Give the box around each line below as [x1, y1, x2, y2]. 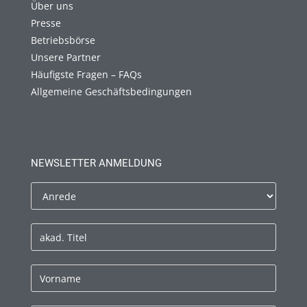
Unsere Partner [31, 51, 101, 64]
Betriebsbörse [31, 34, 95, 47]
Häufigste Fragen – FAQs [31, 68, 142, 82]
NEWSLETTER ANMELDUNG [31, 157, 162, 170]
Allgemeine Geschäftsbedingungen [31, 85, 192, 99]
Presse [31, 16, 61, 30]
